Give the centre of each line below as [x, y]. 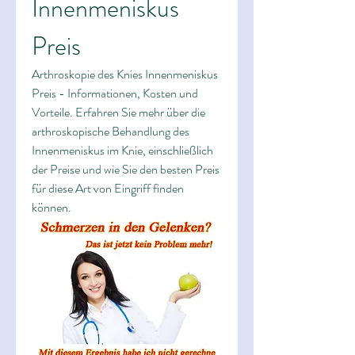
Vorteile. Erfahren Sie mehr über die [118, 112]
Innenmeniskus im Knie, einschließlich [122, 150]
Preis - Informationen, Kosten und [115, 93]
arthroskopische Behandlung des [111, 131]
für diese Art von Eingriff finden [108, 188]
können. [52, 207]
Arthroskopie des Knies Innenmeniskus [125, 74]
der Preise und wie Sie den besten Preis [126, 169]
